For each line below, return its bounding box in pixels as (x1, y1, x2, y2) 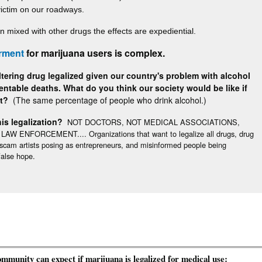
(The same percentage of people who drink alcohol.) (11, 94, 206, 106)
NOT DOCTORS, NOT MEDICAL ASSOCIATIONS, (63, 116, 240, 127)
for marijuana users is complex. (24, 46, 166, 60)
